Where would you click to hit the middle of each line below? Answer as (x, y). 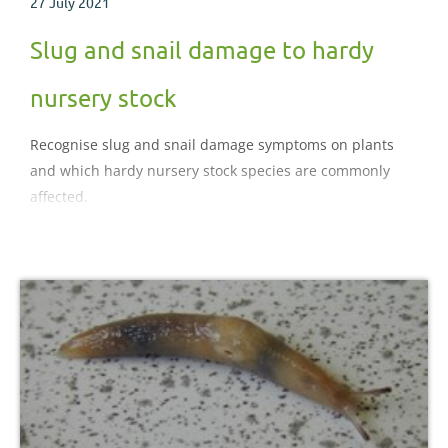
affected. (59, 196)
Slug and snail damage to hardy (202, 49)
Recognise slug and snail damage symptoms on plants (212, 144)
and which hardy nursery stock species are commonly (210, 170)
